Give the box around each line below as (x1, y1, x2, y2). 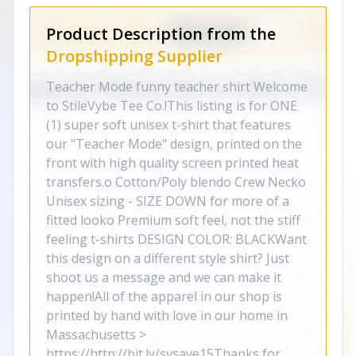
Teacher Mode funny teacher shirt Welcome (46, 78, 308, 95)
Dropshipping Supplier (46, 45, 222, 67)
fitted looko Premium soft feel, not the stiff (46, 211, 300, 229)
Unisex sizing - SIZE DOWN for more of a (46, 192, 289, 210)
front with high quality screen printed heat (46, 154, 299, 172)
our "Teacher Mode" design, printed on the (46, 135, 302, 153)
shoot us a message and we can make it (46, 269, 281, 286)
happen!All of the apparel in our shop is (46, 288, 282, 305)
